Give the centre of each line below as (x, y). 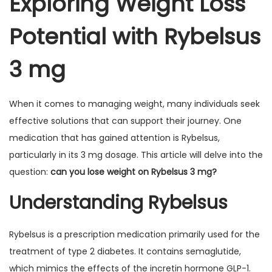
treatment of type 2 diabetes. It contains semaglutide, (125, 251)
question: (30, 172)
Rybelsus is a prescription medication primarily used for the (134, 234)
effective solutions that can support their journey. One (125, 121)
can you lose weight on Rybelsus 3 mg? (134, 172)
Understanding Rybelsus (118, 203)
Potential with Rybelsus (135, 37)
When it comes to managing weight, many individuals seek (134, 104)
